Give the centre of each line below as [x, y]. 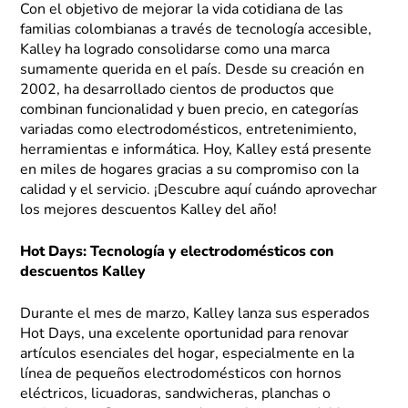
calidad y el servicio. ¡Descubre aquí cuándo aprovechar [199, 191]
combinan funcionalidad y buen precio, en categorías [190, 111]
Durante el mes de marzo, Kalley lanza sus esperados [195, 315]
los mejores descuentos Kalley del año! [149, 211]
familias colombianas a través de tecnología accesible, [196, 31]
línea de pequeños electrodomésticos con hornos [181, 375]
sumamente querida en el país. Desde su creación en [193, 71]
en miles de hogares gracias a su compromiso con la [190, 171]
